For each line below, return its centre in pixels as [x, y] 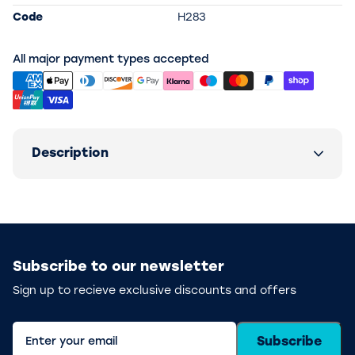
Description [70, 154]
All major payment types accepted [111, 60]
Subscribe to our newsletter [118, 267]
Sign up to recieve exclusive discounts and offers [155, 291]
